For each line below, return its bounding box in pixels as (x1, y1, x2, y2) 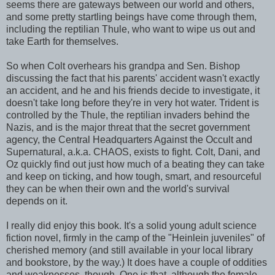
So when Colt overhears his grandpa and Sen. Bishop (6, 60, 240, 71)
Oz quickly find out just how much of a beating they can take (6, 158, 265, 169)
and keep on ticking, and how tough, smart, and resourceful (6, 171, 261, 182)
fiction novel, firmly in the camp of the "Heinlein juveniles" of (6, 232, 265, 243)
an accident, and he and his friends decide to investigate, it (6, 85, 260, 96)
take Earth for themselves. (6, 36, 118, 47)
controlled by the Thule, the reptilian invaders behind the (6, 109, 250, 120)
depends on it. (6, 195, 68, 206)
